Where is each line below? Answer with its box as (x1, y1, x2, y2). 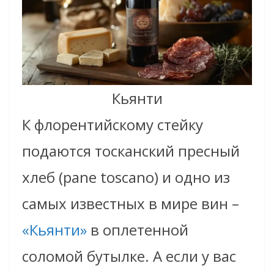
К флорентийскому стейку (22, 114, 203, 135)
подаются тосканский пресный (22, 141, 240, 161)
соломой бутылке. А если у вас (22, 246, 236, 267)
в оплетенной (87, 220, 188, 240)
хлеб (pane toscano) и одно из (22, 167, 230, 188)
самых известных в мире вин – (22, 193, 239, 214)
